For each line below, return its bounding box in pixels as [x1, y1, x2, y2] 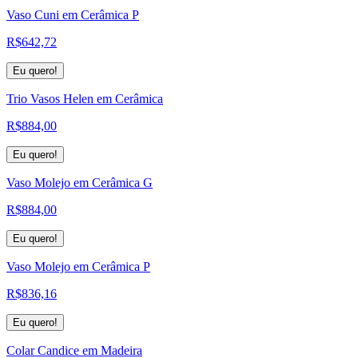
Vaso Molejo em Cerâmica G [6, 175, 153, 189]
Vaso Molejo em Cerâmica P [6, 259, 150, 273]
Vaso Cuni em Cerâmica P [6, 7, 139, 22]
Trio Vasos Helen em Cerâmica [6, 91, 163, 105]
